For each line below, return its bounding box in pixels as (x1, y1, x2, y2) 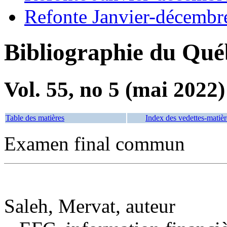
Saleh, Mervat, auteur (4, 195, 175, 217)
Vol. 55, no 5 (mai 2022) (4, 77, 225, 101)
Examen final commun (4, 132, 185, 155)
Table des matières (6, 113, 64, 122)
